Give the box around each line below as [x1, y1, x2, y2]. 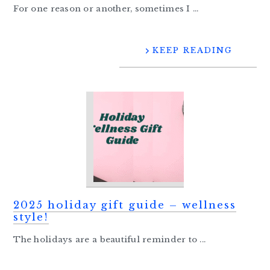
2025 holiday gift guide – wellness [13, 199, 237, 212]
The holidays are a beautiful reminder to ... [13, 234, 206, 245]
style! [13, 211, 49, 224]
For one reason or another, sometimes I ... [13, 4, 199, 14]
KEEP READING [152, 45, 233, 56]
